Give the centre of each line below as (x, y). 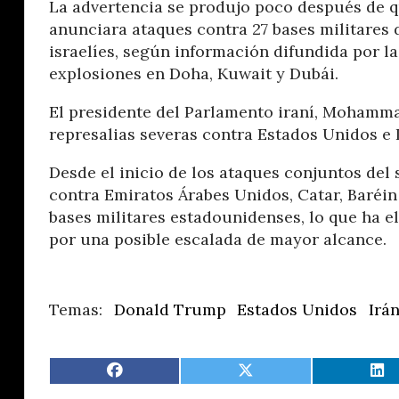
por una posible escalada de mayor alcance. (218, 239)
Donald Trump (170, 309)
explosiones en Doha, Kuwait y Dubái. (194, 73)
